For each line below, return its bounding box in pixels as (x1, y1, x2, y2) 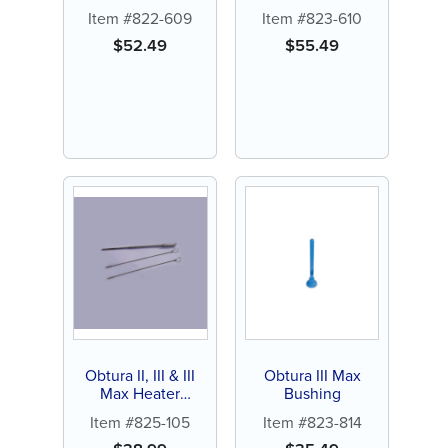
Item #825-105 (90, 411, 191, 435)
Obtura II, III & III (85, 363, 196, 387)
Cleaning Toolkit (83, 399, 197, 423)
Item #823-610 (262, 6, 362, 30)
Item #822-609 (88, 6, 193, 30)
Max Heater (100, 381, 181, 405)
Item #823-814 (262, 411, 362, 435)
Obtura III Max (263, 363, 361, 387)
